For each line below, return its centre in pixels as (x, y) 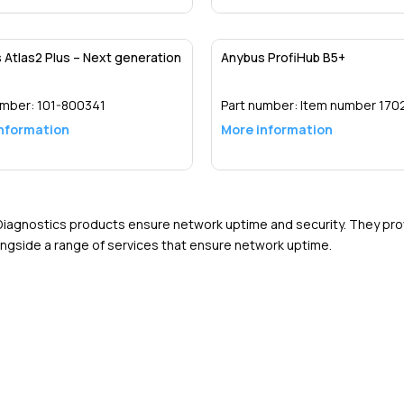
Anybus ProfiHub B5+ (283, 57)
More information (276, 129)
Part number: (260, 105)
